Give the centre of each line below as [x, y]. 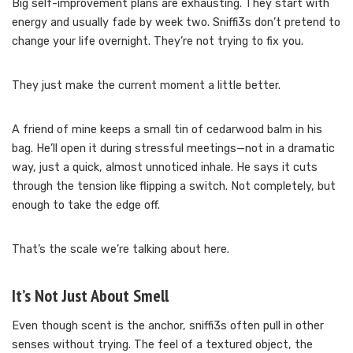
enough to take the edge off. [86, 205]
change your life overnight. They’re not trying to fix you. [158, 41]
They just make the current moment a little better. [146, 85]
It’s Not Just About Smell [90, 295]
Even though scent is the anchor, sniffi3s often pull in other [168, 325]
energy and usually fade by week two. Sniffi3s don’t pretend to [176, 22]
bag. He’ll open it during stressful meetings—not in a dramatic [173, 148]
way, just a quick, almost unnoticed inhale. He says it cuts [165, 167]
